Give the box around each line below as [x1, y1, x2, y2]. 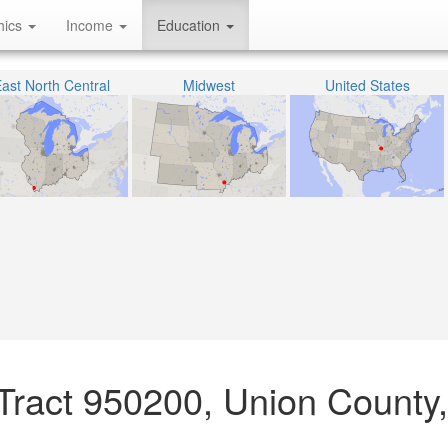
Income [66, 15, 117, 35]
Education [157, 15, 224, 35]
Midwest [183, 75, 235, 95]
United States [324, 75, 410, 95]
